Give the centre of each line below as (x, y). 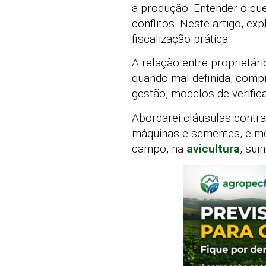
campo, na (159, 148)
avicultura (213, 148)
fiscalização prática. (181, 39)
